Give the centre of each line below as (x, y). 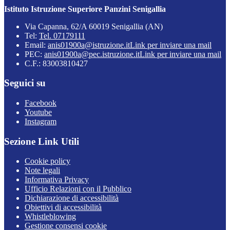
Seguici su (25, 83)
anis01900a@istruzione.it (89, 45)
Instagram (41, 121)
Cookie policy (47, 161)
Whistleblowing (50, 217)
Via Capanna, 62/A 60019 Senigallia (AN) (94, 26)
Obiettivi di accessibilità (63, 207)
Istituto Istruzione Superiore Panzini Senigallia (85, 9)
